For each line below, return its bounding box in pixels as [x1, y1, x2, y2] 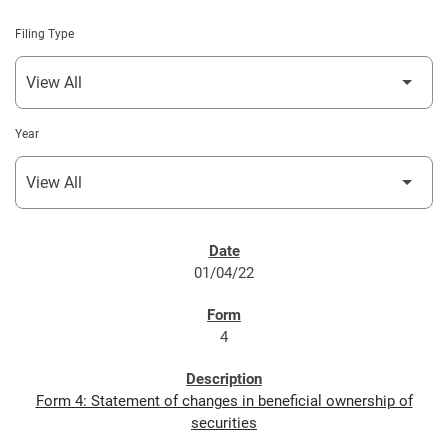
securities [191, 414, 257, 432]
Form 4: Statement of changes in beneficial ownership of [35, 392, 413, 410]
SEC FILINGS [32, 245, 114, 261]
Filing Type [15, 27, 74, 41]
